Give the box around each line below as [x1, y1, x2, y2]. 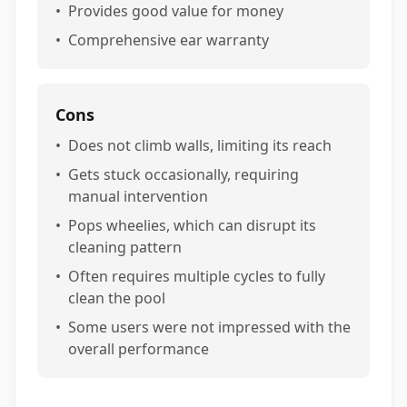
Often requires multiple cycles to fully [68, 266, 325, 286]
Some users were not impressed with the [68, 317, 351, 337]
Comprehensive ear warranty [68, 30, 269, 50]
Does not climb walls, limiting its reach [68, 135, 332, 155]
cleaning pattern [68, 237, 182, 257]
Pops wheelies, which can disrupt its [68, 215, 316, 235]
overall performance [68, 339, 209, 359]
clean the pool [68, 288, 165, 308]
